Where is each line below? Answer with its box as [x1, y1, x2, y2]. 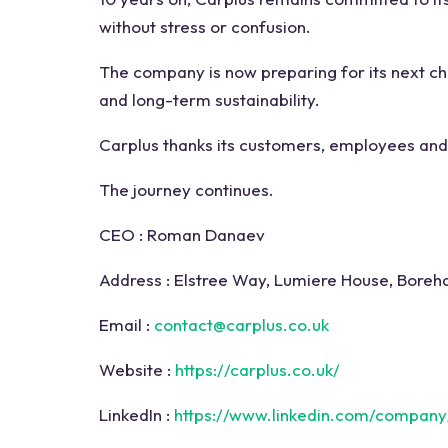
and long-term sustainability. [99, 89, 320, 111]
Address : [99, 269, 170, 291]
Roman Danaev [143, 224, 265, 246]
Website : [99, 359, 171, 381]
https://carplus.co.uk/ [175, 359, 340, 381]
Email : [99, 314, 150, 336]
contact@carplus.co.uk [154, 314, 329, 336]
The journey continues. [99, 179, 274, 201]
